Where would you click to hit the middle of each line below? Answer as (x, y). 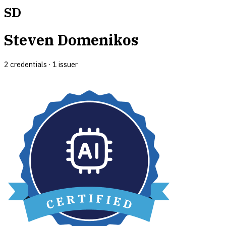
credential (26, 64)
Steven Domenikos (71, 40)
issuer (67, 64)
